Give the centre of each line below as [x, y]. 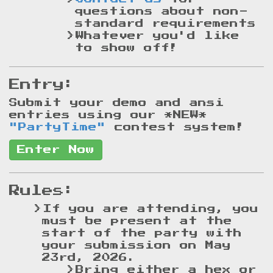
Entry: [42, 85]
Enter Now [56, 150]
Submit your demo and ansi [117, 103]
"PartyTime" [58, 127]
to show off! [126, 48]
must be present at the [137, 221]
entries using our [87, 115]
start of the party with [142, 233]
